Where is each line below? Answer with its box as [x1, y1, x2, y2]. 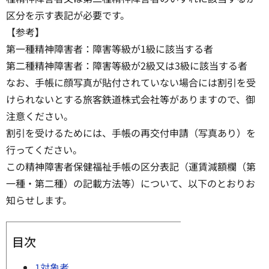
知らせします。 [6, 193, 72, 208]
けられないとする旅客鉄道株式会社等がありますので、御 [6, 92, 255, 107]
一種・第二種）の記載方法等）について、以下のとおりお [6, 176, 255, 191]
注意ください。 [6, 109, 73, 124]
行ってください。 [6, 142, 82, 157]
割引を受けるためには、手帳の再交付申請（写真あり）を [6, 125, 256, 141]
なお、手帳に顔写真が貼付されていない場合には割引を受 [6, 75, 256, 90]
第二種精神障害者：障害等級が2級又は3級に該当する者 [6, 58, 247, 73]
